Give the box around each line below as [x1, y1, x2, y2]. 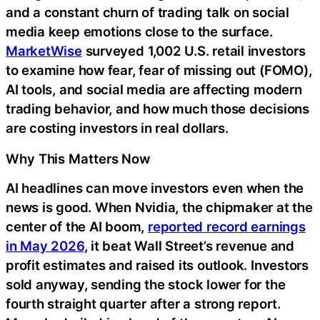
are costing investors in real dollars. [6, 120, 229, 136]
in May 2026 [6, 238, 84, 254]
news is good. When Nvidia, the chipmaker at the [6, 199, 313, 216]
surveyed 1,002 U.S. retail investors [81, 43, 306, 59]
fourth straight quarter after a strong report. [6, 296, 281, 312]
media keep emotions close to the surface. [6, 24, 273, 40]
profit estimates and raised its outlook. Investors [6, 257, 309, 274]
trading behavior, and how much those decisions [6, 101, 309, 117]
